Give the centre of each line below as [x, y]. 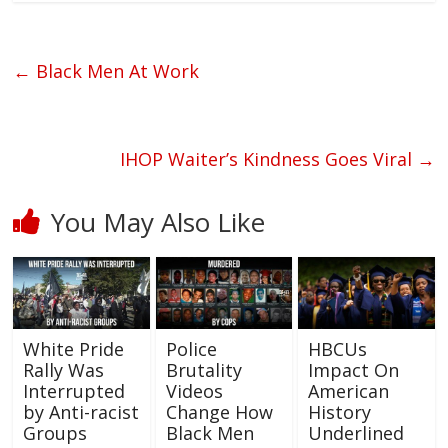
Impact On [353, 370]
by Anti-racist [81, 412]
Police [191, 349]
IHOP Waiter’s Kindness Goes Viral [268, 159]
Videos [194, 391]
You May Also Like [158, 222]
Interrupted [74, 391]
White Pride [74, 349]
